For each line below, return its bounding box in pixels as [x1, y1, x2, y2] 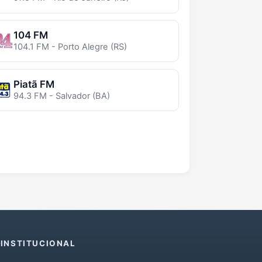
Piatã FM [13, 78, 54, 90]
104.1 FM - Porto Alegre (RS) [13, 42, 127, 53]
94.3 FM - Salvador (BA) [13, 90, 110, 101]
